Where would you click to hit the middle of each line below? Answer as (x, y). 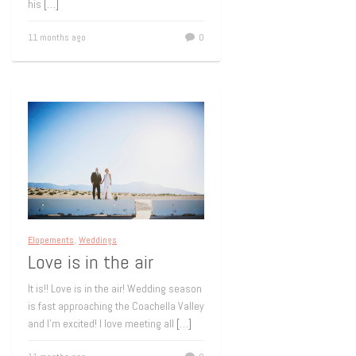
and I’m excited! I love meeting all (102, 323)
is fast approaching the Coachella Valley (116, 306)
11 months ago (57, 38)
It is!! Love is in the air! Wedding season (115, 288)
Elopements (51, 240)
